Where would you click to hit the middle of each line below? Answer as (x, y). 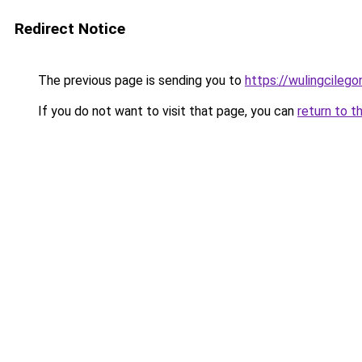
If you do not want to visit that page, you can (166, 111)
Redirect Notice (70, 29)
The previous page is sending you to (140, 80)
